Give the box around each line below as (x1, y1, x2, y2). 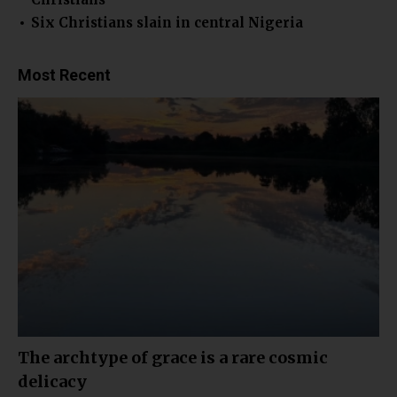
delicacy (18, 371, 87, 393)
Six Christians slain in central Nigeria (31, 13, 303, 31)
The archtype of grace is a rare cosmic (18, 347, 328, 369)
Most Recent (18, 65, 111, 84)
